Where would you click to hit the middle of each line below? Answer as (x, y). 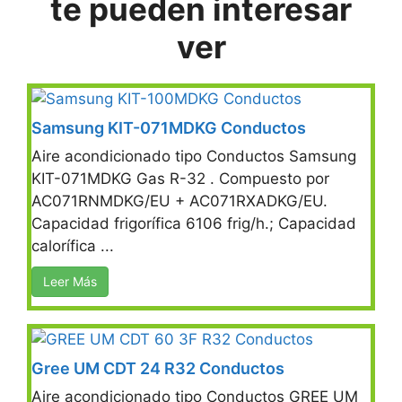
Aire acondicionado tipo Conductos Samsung (194, 156)
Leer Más (70, 281)
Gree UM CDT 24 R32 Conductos (158, 368)
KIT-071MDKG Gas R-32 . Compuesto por (180, 178)
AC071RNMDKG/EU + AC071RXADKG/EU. (179, 201)
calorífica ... (73, 245)
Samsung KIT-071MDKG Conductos (169, 127)
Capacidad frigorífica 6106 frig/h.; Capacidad (194, 223)
